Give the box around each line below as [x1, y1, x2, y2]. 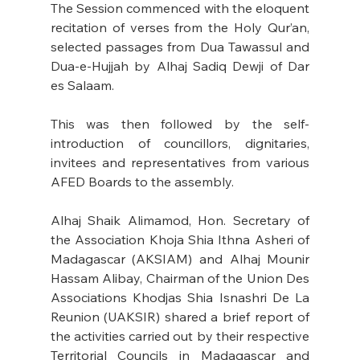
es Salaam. [50, 77, 117, 94]
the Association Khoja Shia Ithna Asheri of [50, 231, 310, 248]
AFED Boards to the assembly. [50, 174, 234, 190]
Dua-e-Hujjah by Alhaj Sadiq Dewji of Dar [50, 58, 310, 75]
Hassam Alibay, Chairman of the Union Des [50, 270, 310, 287]
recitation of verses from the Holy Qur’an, [50, 19, 310, 36]
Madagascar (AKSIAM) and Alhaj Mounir [50, 251, 310, 268]
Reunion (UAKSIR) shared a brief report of [50, 309, 310, 325]
